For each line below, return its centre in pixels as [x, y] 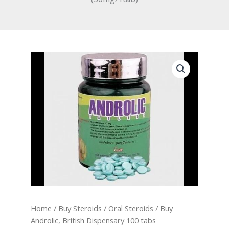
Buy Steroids [80, 208]
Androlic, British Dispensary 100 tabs [93, 220]
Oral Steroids [131, 208]
